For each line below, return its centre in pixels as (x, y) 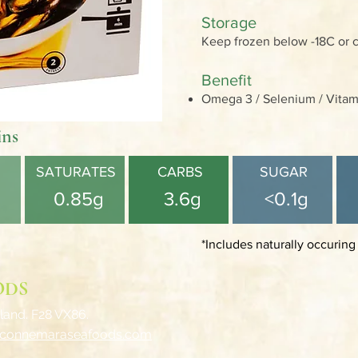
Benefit (227, 80)
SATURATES (76, 172)
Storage (231, 22)
